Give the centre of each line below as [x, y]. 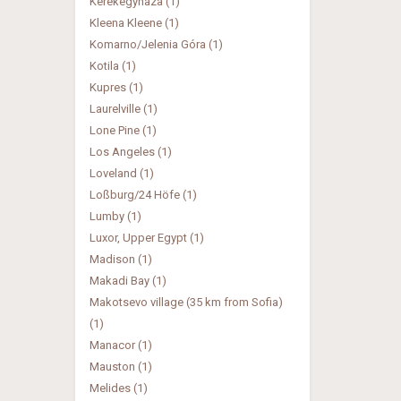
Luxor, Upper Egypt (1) [146, 238]
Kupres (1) [116, 87]
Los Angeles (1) [130, 152]
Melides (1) [118, 388]
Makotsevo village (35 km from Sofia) [186, 302]
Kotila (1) [112, 66]
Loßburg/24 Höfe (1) [143, 195]
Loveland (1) [121, 173]
